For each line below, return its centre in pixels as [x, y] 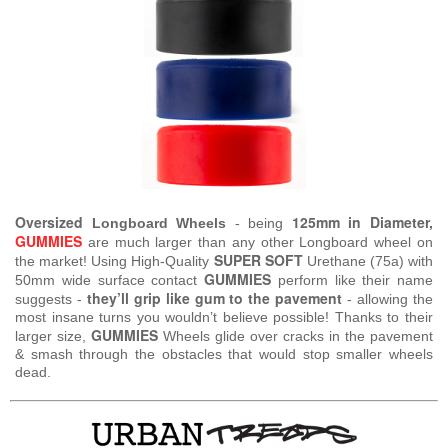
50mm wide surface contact [109, 280]
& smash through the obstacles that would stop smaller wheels [224, 354]
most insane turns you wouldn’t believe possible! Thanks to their [224, 317]
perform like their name [352, 280]
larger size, [53, 336]
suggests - [51, 299]
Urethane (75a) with [367, 261]
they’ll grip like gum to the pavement [214, 298]
